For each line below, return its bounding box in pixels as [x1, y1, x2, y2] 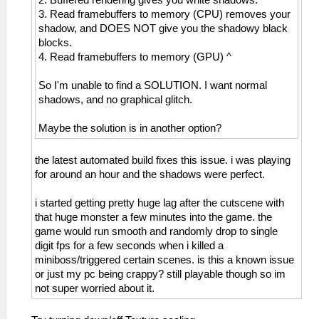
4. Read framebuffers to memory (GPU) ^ [38, 51, 231, 63]
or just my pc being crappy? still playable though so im [35, 268, 286, 281]
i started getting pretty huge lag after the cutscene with [35, 197, 284, 209]
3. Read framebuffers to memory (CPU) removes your [38, 9, 291, 21]
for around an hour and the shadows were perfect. [35, 169, 265, 181]
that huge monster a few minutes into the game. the [35, 211, 272, 224]
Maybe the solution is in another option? [38, 122, 221, 135]
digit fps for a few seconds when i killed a [35, 240, 224, 252]
